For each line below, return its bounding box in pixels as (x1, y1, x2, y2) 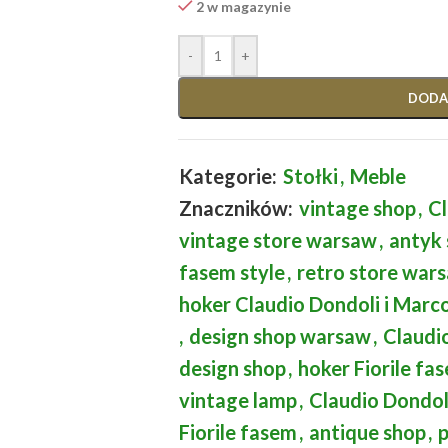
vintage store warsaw (178, 228, 377, 252)
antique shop (308, 420, 426, 444)
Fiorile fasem (178, 420, 297, 444)
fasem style (178, 260, 285, 284)
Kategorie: (178, 164, 277, 188)
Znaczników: (178, 196, 293, 220)
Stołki (282, 164, 338, 188)
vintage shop (298, 196, 416, 220)
